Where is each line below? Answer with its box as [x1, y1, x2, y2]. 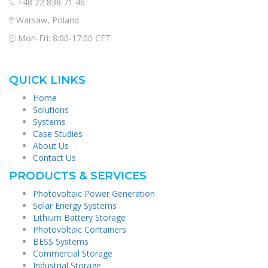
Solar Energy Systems [33, 200, 117, 212]
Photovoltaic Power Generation [33, 188, 155, 200]
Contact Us [33, 152, 76, 164]
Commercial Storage [33, 248, 112, 260]
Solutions [33, 104, 69, 116]
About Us [33, 140, 69, 152]
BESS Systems [33, 236, 89, 248]
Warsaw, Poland [14, 14, 79, 26]
